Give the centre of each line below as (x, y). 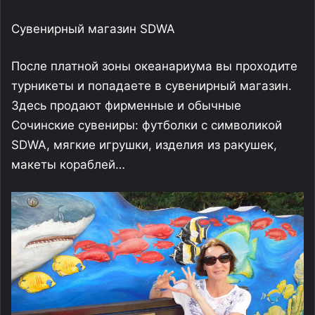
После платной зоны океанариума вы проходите (154, 66)
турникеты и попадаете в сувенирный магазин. (152, 86)
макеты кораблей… (68, 165)
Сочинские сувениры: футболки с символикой (147, 126)
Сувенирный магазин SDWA (93, 29)
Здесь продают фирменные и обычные (126, 106)
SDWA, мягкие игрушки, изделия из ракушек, (144, 145)
